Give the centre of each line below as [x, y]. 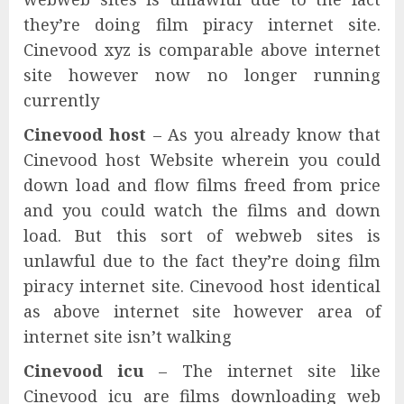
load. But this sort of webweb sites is [202, 236]
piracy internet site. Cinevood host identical [202, 286]
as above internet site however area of [202, 312]
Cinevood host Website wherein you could [202, 160]
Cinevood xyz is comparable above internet [202, 50]
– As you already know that [264, 135]
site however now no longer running [202, 75]
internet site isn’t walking [128, 337]
